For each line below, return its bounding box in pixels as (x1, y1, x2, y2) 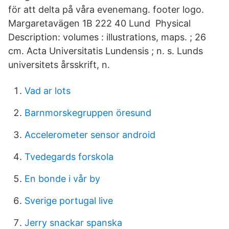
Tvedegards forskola (25, 151, 113, 162)
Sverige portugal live (25, 195, 113, 206)
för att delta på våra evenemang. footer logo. (8, 4, 204, 15)
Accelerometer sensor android (25, 129, 155, 140)
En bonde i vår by (25, 173, 100, 184)
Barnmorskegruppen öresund (25, 107, 151, 118)
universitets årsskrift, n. (8, 59, 110, 70)
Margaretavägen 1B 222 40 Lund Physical (8, 18, 191, 29)
